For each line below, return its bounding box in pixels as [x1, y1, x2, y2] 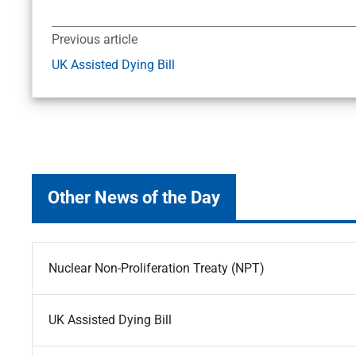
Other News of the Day [48, 187, 220, 208]
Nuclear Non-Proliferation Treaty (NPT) [48, 261, 265, 277]
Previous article [52, 32, 137, 48]
